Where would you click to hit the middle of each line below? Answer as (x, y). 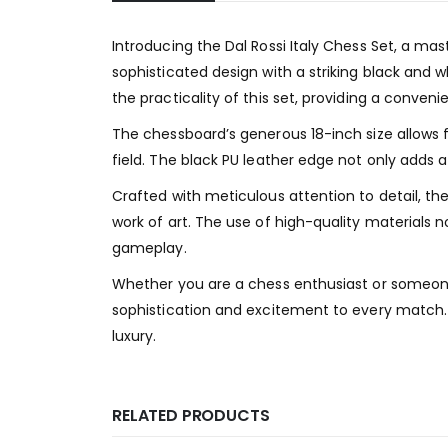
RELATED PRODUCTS (191, 415)
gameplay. (149, 247)
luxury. (134, 335)
